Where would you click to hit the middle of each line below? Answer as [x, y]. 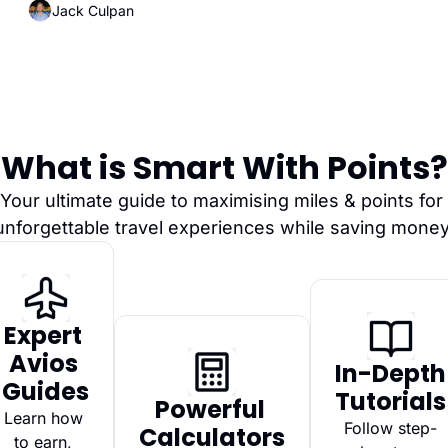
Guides [45, 392]
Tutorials [390, 402]
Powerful [209, 410]
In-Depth [390, 374]
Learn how [43, 418]
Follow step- [390, 428]
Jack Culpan [93, 11]
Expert [43, 336]
